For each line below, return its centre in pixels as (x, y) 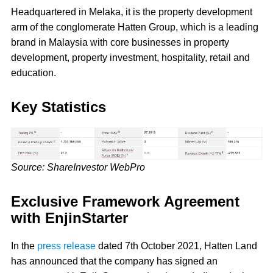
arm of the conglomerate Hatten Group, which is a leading (135, 27)
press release (66, 246)
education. (34, 73)
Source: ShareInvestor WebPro (79, 167)
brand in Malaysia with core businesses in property (120, 43)
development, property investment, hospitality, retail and (130, 58)
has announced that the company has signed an (114, 261)
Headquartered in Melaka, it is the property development (132, 12)
